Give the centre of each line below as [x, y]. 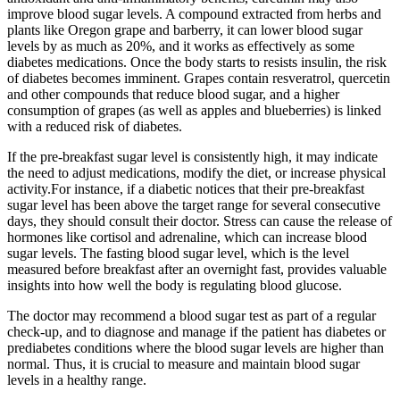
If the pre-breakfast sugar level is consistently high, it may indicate [192, 156]
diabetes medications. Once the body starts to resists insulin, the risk [197, 62]
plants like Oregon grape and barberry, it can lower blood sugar [185, 29]
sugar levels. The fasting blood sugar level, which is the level [178, 253]
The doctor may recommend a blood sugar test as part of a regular [192, 315]
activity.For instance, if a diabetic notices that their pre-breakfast [186, 188]
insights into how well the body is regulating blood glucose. [175, 285]
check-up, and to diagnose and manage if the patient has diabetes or [196, 331]
